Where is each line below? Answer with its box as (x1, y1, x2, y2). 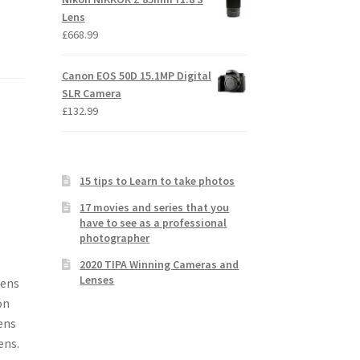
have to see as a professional (80, 215, 227, 230)
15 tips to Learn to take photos (80, 173, 235, 188)
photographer (80, 230, 150, 245)
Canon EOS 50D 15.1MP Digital (61, 67, 211, 83)
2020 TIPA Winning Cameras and (80, 256, 239, 272)
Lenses (80, 272, 115, 287)
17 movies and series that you (80, 199, 230, 215)
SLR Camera (61, 85, 121, 100)
